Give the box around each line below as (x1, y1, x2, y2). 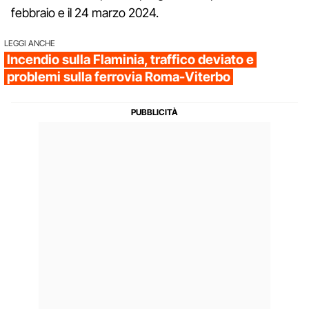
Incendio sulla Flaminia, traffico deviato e (7, 51, 254, 68)
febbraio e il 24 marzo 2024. (11, 5, 159, 20)
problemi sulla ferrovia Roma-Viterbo (7, 68, 230, 85)
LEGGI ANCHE (4, 37, 55, 48)
